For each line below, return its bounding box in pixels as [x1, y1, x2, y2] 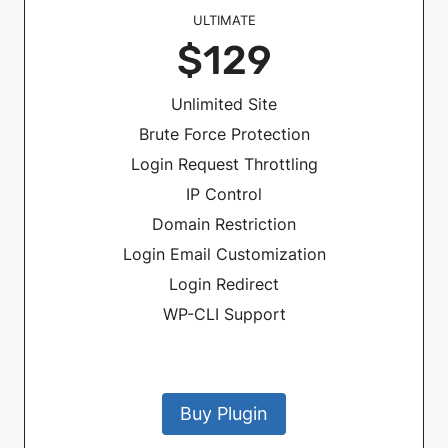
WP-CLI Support [162, 303, 286, 324]
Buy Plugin [180, 402, 268, 424]
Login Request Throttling [130, 153, 318, 174]
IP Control [186, 183, 262, 204]
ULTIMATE [192, 12, 256, 28]
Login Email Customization [122, 243, 326, 264]
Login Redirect [169, 273, 279, 294]
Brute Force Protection [138, 123, 310, 144]
